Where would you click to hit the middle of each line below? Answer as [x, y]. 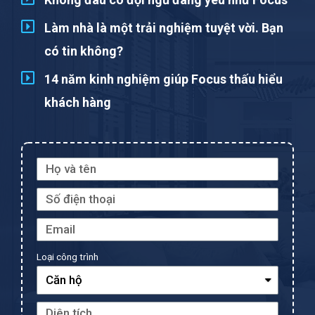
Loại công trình [67, 256]
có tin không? [83, 51]
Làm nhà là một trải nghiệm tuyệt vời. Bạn [163, 27]
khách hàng [77, 102]
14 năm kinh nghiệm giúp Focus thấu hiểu [163, 79]
